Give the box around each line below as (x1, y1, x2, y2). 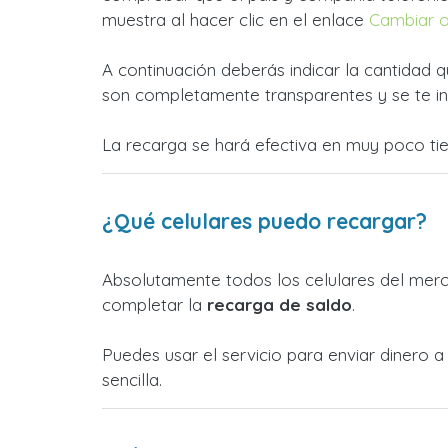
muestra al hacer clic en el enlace (102, 9, 369, 30)
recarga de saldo (207, 294, 352, 315)
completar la (102, 294, 207, 315)
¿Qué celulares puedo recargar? (102, 208, 427, 234)
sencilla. (102, 369, 162, 390)
